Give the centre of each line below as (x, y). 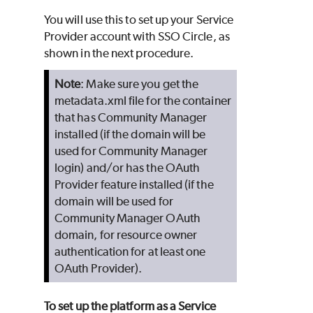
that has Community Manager (131, 118)
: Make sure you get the (140, 84)
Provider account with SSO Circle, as (137, 37)
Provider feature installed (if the (134, 185)
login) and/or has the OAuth (128, 168)
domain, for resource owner (126, 235)
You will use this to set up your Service (139, 20)
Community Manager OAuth (128, 218)
